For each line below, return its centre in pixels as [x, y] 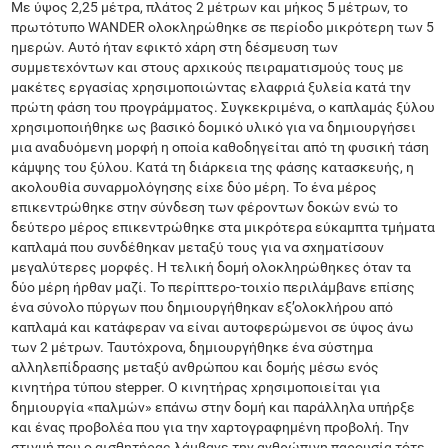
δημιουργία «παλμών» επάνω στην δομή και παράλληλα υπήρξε [213, 407]
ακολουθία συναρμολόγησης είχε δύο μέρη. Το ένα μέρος [194, 187]
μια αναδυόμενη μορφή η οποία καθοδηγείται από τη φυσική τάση [220, 147]
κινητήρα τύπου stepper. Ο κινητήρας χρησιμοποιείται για [196, 387]
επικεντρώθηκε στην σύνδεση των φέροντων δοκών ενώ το [205, 207]
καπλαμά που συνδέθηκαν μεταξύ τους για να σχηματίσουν [198, 247]
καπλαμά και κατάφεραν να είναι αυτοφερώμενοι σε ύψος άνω [213, 327]
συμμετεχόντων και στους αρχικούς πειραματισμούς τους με [208, 67]
